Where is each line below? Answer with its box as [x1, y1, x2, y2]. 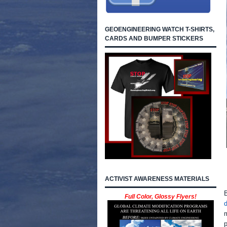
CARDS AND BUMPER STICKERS [105, 35, 203, 42]
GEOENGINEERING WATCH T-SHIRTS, [105, 26, 214, 33]
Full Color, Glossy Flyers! [125, 193, 197, 200]
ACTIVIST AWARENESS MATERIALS [105, 175, 209, 182]
